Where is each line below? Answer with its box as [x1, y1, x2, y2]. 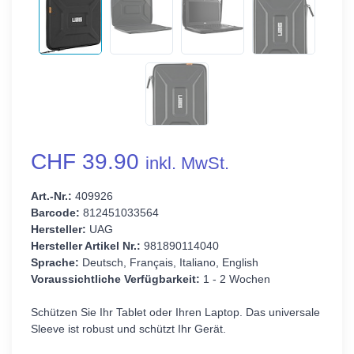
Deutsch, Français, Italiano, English [79, 256, 258, 269]
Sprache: [31, 256, 79, 269]
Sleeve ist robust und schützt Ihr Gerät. [31, 322, 226, 336]
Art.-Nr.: [31, 190, 72, 203]
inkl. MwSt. [145, 153, 229, 174]
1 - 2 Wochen [200, 273, 270, 286]
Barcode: [31, 206, 80, 220]
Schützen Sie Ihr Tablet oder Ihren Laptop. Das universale [31, 306, 320, 319]
